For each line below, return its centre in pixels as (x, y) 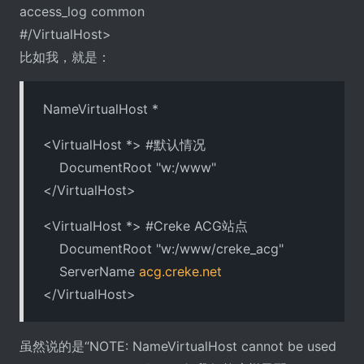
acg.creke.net (180, 271)
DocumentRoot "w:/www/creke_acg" (163, 248)
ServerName (91, 271)
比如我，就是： (65, 56)
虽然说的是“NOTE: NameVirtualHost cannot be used (178, 346)
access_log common (82, 11)
